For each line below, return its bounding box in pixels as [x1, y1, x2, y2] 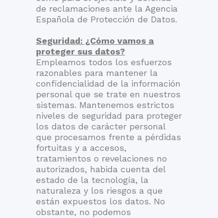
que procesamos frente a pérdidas [36, 132, 181, 142]
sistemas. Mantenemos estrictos [36, 100, 174, 110]
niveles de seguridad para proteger [36, 110, 182, 121]
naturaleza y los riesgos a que [36, 185, 163, 196]
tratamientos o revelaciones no [36, 153, 167, 163]
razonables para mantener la [36, 68, 158, 78]
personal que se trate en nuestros [36, 89, 181, 99]
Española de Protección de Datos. [36, 14, 177, 24]
